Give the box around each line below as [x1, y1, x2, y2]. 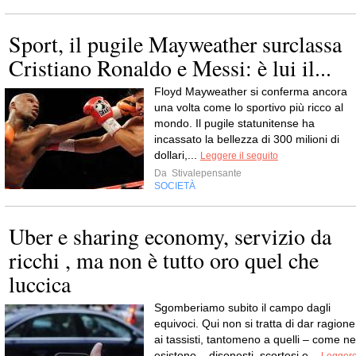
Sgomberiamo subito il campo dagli [154, 301, 331, 315]
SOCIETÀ [154, 180, 195, 192]
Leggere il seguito [200, 150, 278, 162]
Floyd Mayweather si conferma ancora [154, 85, 347, 99]
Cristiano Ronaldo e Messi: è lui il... [9, 52, 331, 83]
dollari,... [154, 149, 200, 162]
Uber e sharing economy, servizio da [9, 221, 331, 252]
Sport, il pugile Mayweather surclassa [9, 29, 342, 60]
